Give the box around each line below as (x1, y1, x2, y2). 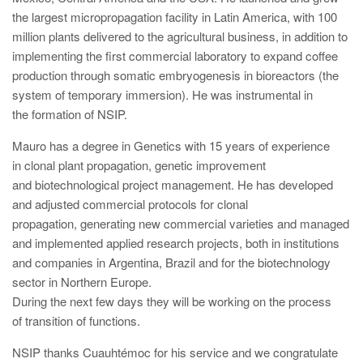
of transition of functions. (12, 311, 140, 329)
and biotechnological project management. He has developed (12, 175, 333, 193)
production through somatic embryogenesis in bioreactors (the (12, 66, 339, 83)
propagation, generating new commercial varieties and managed (12, 214, 349, 232)
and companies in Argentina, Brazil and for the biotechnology (12, 253, 331, 271)
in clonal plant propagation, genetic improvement (12, 156, 266, 173)
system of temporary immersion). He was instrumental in (12, 85, 313, 103)
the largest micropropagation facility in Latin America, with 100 (12, 7, 337, 25)
